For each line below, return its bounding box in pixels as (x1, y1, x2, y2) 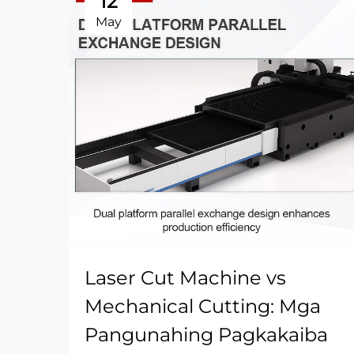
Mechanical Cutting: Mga (85, 295, 321, 318)
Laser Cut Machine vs (85, 266, 286, 289)
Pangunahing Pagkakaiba (85, 323, 328, 346)
